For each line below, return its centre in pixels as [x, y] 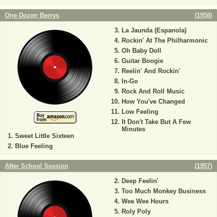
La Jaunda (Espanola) [154, 30]
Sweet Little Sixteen [45, 136]
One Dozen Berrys [32, 15]
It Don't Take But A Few [156, 122]
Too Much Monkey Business [163, 191]
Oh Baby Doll [141, 51]
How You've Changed [153, 101]
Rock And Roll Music [153, 91]
